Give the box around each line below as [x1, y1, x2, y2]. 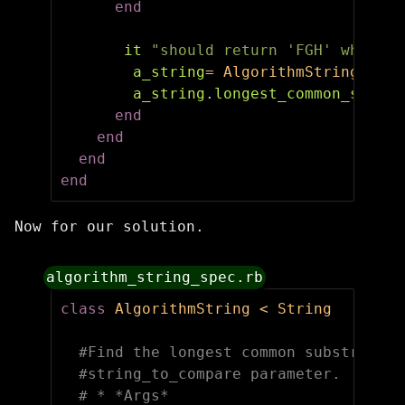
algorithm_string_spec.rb [46, 268, 264, 287]
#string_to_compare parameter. [79, 365, 341, 383]
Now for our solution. [14, 218, 204, 236]
